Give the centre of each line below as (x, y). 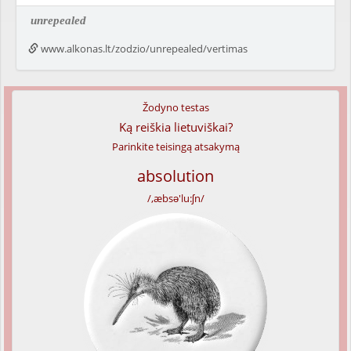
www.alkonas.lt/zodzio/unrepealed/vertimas (143, 49)
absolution (175, 176)
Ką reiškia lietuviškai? (175, 127)
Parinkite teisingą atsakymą (175, 147)
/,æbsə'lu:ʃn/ (175, 198)
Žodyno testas (175, 107)
